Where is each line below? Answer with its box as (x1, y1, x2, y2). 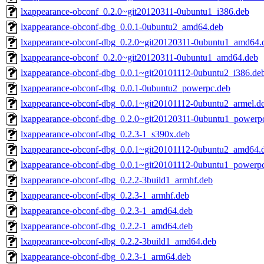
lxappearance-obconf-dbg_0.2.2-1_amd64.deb (21, 221, 193, 232)
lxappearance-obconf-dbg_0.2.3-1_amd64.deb (21, 206, 193, 216)
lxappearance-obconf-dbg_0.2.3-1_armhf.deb (21, 190, 189, 201)
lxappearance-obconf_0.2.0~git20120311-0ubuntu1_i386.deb (21, 6, 249, 17)
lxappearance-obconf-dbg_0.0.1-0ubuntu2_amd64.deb (21, 22, 223, 32)
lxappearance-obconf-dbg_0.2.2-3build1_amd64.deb (21, 236, 216, 247)
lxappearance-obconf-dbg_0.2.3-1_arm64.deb (21, 252, 191, 262)
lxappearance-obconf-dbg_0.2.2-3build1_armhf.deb (21, 175, 213, 186)
